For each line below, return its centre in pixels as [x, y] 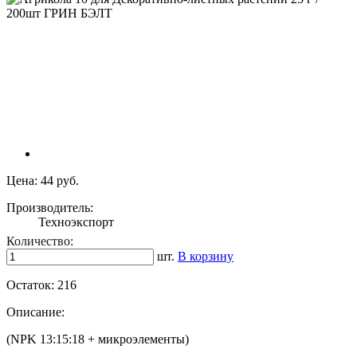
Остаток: [32, 285]
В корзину [206, 257]
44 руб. [60, 181]
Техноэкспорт [76, 222]
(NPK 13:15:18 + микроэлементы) [98, 339]
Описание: [35, 312]
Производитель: [50, 208]
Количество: [40, 241]
